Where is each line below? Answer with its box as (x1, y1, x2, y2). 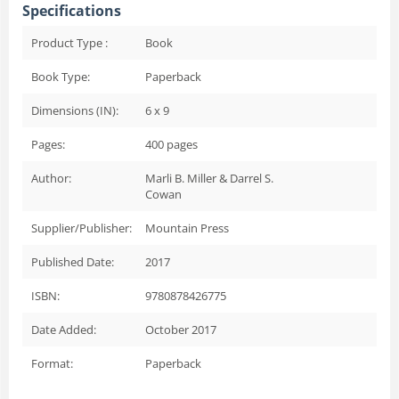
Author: (31, 169, 71, 186)
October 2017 (145, 321, 216, 338)
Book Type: (31, 68, 90, 85)
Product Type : (31, 34, 108, 51)
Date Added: (31, 321, 96, 338)
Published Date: (31, 253, 114, 270)
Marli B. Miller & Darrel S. (145, 169, 273, 186)
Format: (31, 354, 73, 371)
